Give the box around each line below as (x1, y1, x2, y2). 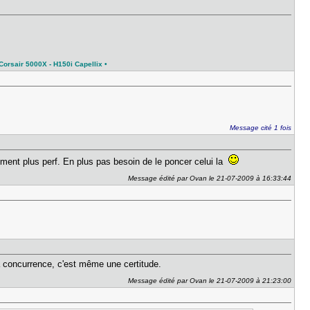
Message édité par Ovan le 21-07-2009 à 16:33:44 (128, 174, 292, 182)
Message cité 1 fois (230, 124, 292, 131)
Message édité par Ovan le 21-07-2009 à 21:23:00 (128, 277, 292, 284)
